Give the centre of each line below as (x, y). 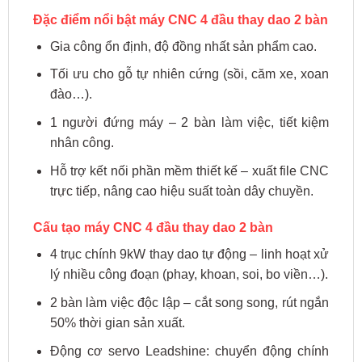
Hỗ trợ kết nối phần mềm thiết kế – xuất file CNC (189, 170)
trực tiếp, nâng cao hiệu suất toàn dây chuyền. (181, 191)
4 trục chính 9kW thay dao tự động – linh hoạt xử (189, 255)
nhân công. (82, 142)
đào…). (71, 95)
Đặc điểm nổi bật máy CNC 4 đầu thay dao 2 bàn (180, 19)
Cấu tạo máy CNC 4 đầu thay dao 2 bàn (153, 228)
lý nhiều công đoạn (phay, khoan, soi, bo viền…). (189, 275)
